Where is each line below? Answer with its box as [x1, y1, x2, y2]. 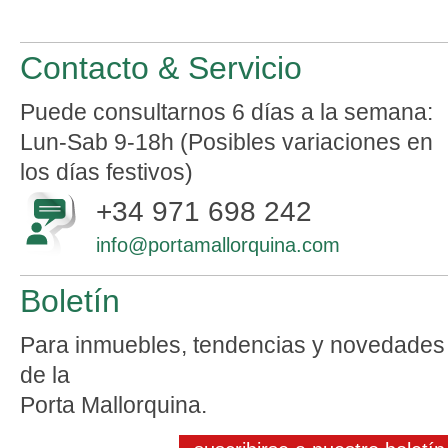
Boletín [20, 283, 120, 319]
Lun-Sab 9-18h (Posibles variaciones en [20, 129, 433, 155]
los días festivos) [20, 159, 193, 185]
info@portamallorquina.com [96, 234, 340, 256]
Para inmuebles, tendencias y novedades [20, 332, 445, 358]
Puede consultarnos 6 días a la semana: [20, 99, 433, 125]
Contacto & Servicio [20, 50, 302, 86]
